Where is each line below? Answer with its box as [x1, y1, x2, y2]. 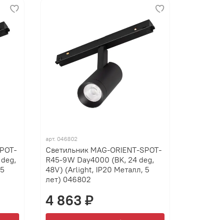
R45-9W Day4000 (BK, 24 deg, [46, 155, 155, 165]
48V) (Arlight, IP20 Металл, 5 [46, 165, 150, 175]
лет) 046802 [46, 174, 91, 185]
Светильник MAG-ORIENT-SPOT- [46, 145, 162, 155]
